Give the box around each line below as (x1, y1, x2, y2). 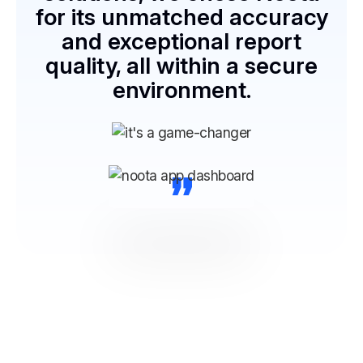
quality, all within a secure (45, 52, 318, 80)
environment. (112, 76, 251, 105)
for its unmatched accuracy (35, 3, 328, 32)
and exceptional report (62, 28, 301, 56)
